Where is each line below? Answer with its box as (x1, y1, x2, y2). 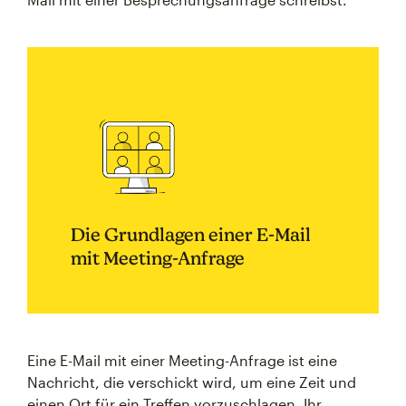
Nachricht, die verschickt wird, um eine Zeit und (27, 373, 356, 391)
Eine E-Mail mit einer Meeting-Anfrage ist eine (27, 352, 337, 369)
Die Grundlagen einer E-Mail (71, 224, 311, 245)
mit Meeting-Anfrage (71, 247, 245, 268)
